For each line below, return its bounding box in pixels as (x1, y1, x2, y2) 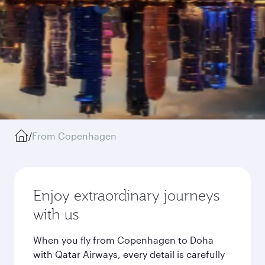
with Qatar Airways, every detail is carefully (33, 248, 225, 260)
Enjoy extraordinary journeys (33, 186, 219, 205)
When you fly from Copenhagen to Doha (33, 234, 214, 245)
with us (33, 205, 79, 224)
